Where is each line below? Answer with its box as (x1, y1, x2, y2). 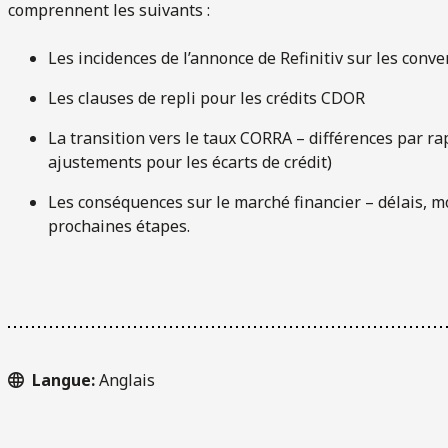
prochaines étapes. (48, 214, 190, 237)
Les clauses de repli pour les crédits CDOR (48, 86, 365, 109)
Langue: (32, 368, 99, 391)
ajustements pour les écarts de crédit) (48, 150, 332, 173)
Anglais (99, 368, 155, 391)
